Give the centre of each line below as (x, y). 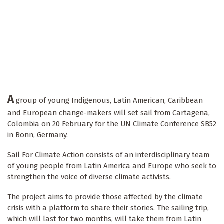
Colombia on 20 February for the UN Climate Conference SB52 (112, 124)
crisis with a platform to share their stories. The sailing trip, (108, 208)
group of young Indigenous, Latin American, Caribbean (108, 101)
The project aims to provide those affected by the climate (105, 197)
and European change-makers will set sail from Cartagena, (109, 113)
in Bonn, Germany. (39, 135)
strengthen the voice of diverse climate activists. (89, 177)
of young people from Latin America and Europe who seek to (112, 166)
